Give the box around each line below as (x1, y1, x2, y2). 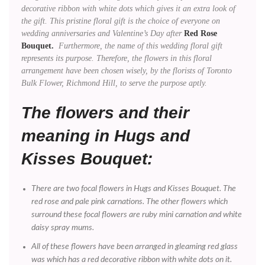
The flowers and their (21, 103, 189, 122)
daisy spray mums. (31, 223, 94, 232)
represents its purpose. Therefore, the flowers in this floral (21, 53, 212, 63)
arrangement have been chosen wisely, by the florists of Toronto (21, 66, 232, 75)
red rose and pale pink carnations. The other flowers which (31, 197, 228, 206)
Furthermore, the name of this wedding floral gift (54, 41, 222, 50)
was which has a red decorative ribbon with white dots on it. (31, 255, 232, 264)
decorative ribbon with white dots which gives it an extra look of (21, 4, 235, 13)
